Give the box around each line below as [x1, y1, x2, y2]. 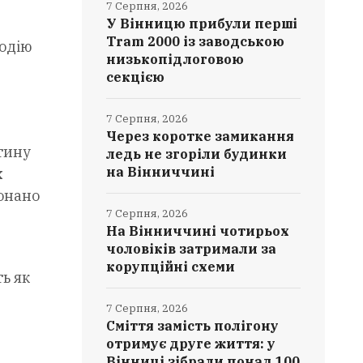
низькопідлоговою [106, 51, 245, 67]
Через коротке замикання [106, 128, 295, 144]
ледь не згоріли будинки [106, 146, 288, 162]
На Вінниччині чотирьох [106, 223, 290, 239]
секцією [106, 69, 165, 85]
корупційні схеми [106, 258, 236, 275]
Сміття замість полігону [106, 318, 280, 334]
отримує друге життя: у [106, 335, 276, 352]
